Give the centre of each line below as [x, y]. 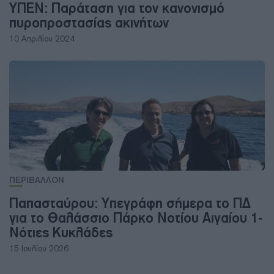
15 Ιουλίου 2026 [39, 249]
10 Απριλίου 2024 [42, 39]
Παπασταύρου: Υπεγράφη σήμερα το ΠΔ [130, 203]
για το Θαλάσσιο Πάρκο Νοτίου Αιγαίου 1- [136, 218]
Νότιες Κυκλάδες [61, 232]
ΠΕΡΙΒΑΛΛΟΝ [37, 180]
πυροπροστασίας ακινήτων [89, 23]
